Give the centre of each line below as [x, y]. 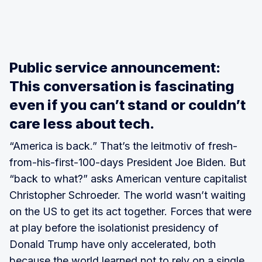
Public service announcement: [115, 68]
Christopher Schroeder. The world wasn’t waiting [127, 195]
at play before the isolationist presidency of [114, 228]
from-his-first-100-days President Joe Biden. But [127, 162]
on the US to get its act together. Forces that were [130, 211]
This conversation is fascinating [122, 86]
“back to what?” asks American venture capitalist [128, 179]
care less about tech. [82, 124]
